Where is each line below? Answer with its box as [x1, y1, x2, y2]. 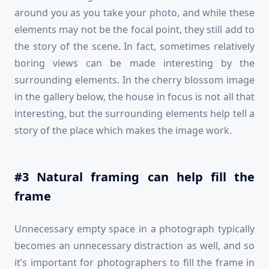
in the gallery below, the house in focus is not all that [14, 90, 255, 104]
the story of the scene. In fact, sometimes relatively [14, 40, 255, 53]
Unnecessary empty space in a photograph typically [14, 222, 255, 236]
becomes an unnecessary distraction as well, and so [14, 239, 255, 253]
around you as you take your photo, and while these [14, 6, 255, 20]
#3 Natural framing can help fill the [14, 169, 255, 186]
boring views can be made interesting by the [14, 56, 255, 70]
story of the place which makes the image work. [14, 124, 232, 138]
